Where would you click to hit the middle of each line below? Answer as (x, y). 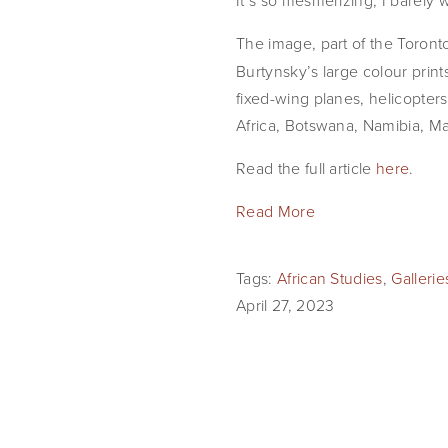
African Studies (329, 278)
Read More (275, 211)
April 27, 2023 (285, 305)
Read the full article (306, 168)
